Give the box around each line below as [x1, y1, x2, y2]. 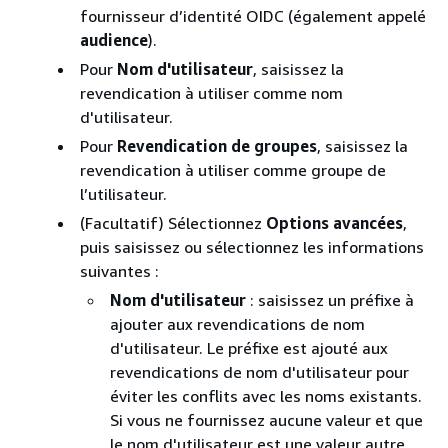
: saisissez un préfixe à [246, 289, 414, 310]
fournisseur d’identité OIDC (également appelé [80, 5, 426, 26]
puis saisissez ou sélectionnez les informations [80, 236, 424, 257]
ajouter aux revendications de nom [110, 313, 365, 334]
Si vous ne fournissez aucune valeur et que [110, 409, 423, 430]
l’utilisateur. [80, 183, 167, 204]
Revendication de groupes [117, 135, 317, 156]
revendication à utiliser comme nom [80, 82, 343, 103]
